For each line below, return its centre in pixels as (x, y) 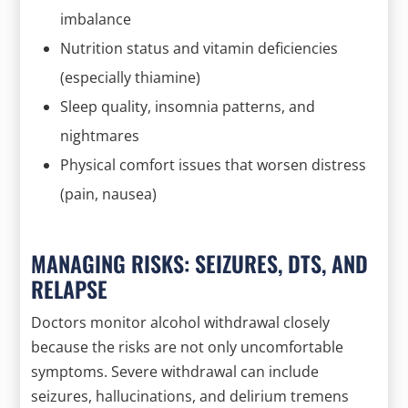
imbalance (96, 19)
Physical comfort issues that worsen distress (214, 164)
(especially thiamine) (131, 77)
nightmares (100, 135)
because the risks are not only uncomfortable (188, 347)
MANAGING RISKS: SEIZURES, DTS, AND (200, 263)
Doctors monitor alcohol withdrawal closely (181, 322)
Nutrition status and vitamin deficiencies (199, 48)
